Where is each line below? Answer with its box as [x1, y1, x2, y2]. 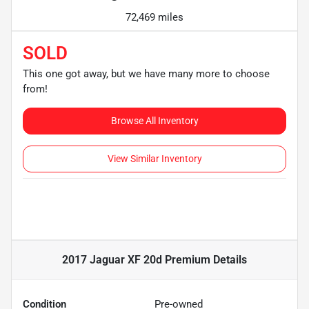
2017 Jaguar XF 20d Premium [62, 253, 210, 266]
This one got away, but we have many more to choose [23, 68, 270, 80]
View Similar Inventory [107, 153, 202, 164]
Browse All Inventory [110, 115, 199, 126]
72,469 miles [126, 11, 183, 23]
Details [210, 253, 247, 266]
